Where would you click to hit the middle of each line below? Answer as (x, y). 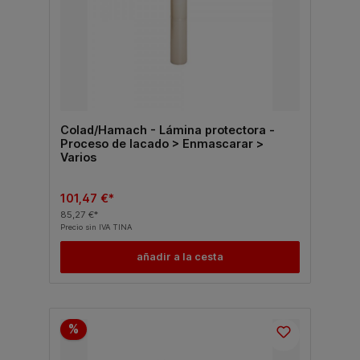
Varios (78, 157)
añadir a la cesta (180, 257)
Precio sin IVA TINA (96, 227)
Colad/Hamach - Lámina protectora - (167, 129)
